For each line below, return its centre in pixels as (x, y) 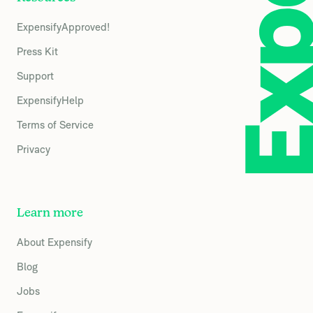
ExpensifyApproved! (63, 27)
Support (35, 75)
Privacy (34, 149)
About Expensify (54, 242)
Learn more (50, 213)
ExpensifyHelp (50, 100)
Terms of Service (55, 124)
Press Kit (37, 51)
